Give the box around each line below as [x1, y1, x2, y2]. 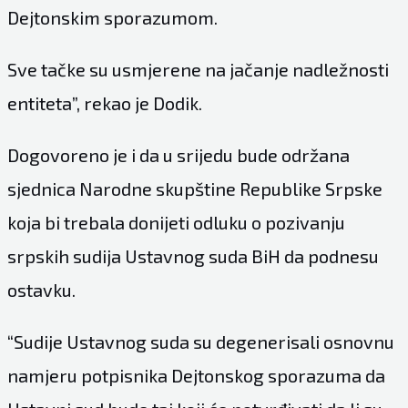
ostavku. [6, 278, 76, 301]
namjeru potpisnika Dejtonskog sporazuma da [6, 363, 385, 386]
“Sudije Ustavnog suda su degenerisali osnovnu [6, 330, 394, 352]
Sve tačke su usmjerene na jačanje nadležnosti [6, 57, 389, 80]
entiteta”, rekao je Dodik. [6, 91, 202, 114]
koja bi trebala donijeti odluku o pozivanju [6, 210, 345, 233]
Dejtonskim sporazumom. [6, 5, 218, 28]
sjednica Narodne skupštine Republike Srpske [6, 177, 382, 199]
